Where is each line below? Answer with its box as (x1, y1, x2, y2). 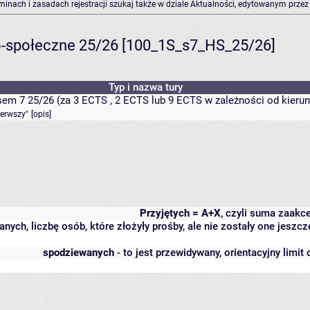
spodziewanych (43, 246, 114, 259)
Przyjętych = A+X (140, 207, 221, 220)
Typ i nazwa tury (109, 81, 183, 94)
